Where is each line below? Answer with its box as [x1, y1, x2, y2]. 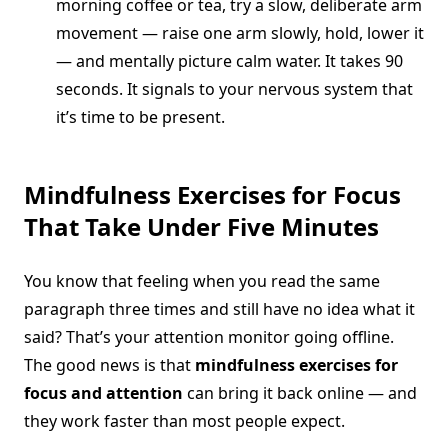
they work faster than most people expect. [24, 410, 345, 433]
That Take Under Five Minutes [24, 210, 379, 244]
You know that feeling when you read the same [24, 270, 380, 293]
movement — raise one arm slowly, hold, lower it [56, 22, 424, 45]
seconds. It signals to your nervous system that [56, 78, 413, 101]
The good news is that [24, 354, 195, 377]
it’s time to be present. [56, 106, 225, 129]
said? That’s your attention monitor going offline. [24, 326, 394, 349]
